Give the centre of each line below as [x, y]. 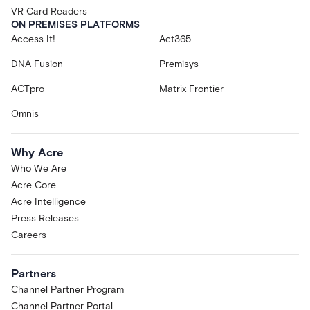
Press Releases [45, 219]
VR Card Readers [49, 12]
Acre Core [34, 185]
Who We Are [39, 169]
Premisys [179, 64]
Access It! [33, 39]
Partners [34, 274]
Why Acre [37, 153]
